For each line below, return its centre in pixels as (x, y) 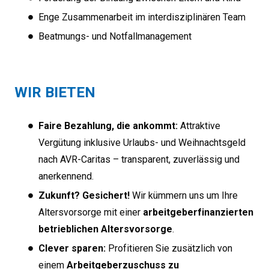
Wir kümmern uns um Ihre (184, 196)
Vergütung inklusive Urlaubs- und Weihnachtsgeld (142, 143)
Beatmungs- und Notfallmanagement (115, 37)
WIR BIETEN (55, 93)
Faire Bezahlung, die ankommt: (108, 126)
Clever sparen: (72, 249)
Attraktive (199, 126)
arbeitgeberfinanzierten (198, 213)
